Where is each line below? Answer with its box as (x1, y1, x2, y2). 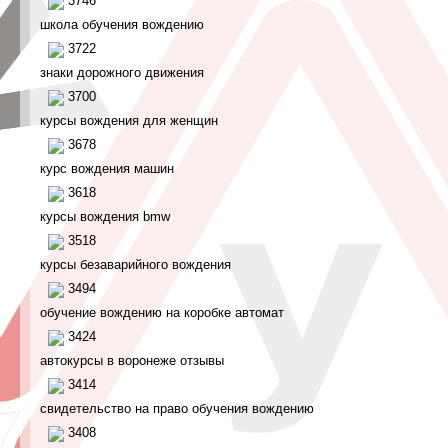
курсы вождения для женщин (40, 113, 218, 128)
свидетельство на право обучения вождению (40, 401, 314, 416)
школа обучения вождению (40, 17, 204, 32)
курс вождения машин (40, 161, 174, 176)
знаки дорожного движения (40, 65, 204, 80)
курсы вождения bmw (40, 209, 170, 224)
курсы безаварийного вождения (40, 257, 231, 272)
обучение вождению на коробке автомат (40, 305, 284, 320)
